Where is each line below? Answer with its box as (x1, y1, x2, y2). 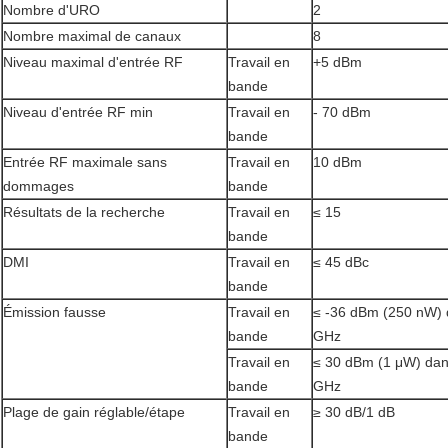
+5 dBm (313, 54, 362, 71)
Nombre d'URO (3, 2, 100, 19)
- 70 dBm (313, 104, 371, 121)
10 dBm (313, 154, 362, 171)
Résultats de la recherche (3, 204, 165, 221)
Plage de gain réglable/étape (3, 404, 185, 421)
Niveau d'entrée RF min (3, 104, 153, 121)
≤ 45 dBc (313, 254, 369, 271)
